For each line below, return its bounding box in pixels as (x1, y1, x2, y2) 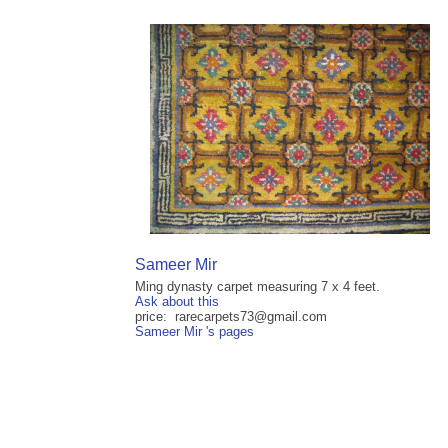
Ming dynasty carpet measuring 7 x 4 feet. (135, 279, 380, 295)
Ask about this (135, 294, 219, 310)
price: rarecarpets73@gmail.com (135, 309, 327, 325)
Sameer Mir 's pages (135, 324, 254, 340)
